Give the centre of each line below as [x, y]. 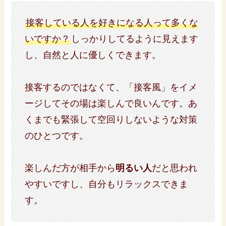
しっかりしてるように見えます [135, 39]
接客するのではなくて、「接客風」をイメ [111, 87]
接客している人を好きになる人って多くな [112, 22]
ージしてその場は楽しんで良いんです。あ [111, 103]
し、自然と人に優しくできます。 [93, 55]
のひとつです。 [57, 135]
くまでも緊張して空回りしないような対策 [111, 119]
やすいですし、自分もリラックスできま [107, 184]
